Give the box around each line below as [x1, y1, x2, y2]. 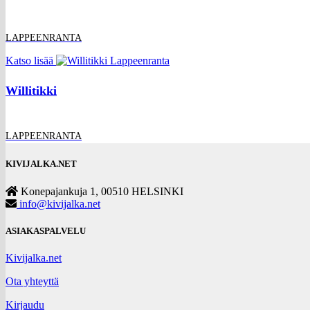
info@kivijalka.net [17, 197, 100, 210]
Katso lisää [6, 55, 53, 67]
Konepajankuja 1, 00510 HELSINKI [18, 185, 183, 197]
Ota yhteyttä [6, 275, 59, 287]
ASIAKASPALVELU [6, 225, 86, 236]
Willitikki [6, 83, 57, 98]
